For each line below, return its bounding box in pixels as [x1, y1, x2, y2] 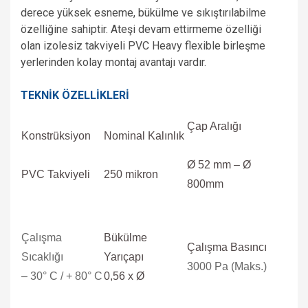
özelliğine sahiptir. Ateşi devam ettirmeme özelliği [21, 23, 261, 36]
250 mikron [104, 168, 158, 180]
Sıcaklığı [21, 251, 63, 263]
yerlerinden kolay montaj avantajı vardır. [21, 56, 206, 69]
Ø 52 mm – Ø [187, 159, 251, 170]
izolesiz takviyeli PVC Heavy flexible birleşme [43, 39, 265, 52]
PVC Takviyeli [21, 168, 90, 180]
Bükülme [104, 232, 147, 243]
